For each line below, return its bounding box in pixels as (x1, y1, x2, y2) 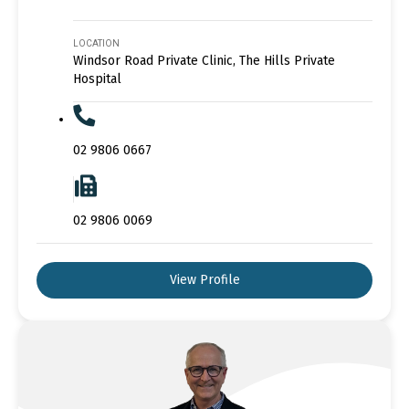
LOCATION (73, 37, 120, 48)
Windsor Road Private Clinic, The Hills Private (73, 52, 335, 68)
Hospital (73, 70, 121, 87)
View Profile (169, 271, 240, 288)
